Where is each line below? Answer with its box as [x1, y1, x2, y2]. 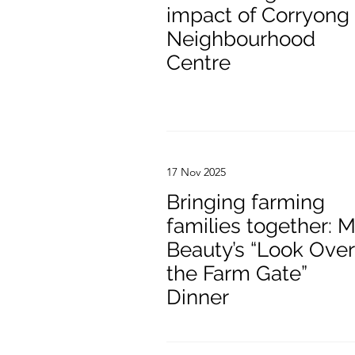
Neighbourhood [166, 27, 315, 51]
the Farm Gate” [166, 261, 307, 285]
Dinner [166, 285, 229, 309]
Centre [166, 51, 231, 74]
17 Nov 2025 [166, 165, 226, 179]
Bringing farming [166, 190, 325, 214]
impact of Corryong [166, 3, 349, 27]
